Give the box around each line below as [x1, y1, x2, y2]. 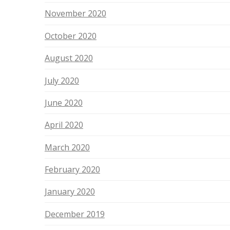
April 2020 [44, 119, 83, 131]
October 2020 [44, 30, 97, 42]
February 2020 [44, 163, 100, 175]
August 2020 [44, 52, 93, 64]
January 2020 [44, 186, 95, 198]
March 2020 [44, 141, 90, 153]
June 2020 [44, 97, 83, 108]
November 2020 [44, 8, 106, 20]
